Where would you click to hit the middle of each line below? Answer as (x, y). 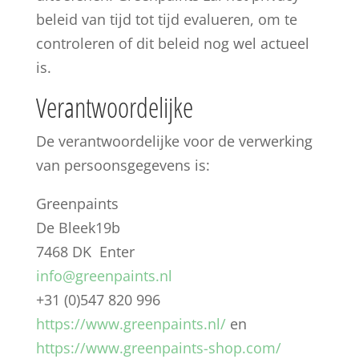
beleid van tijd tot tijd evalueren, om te (166, 19)
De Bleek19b (78, 228)
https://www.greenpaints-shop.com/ (158, 348)
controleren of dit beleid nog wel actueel (172, 43)
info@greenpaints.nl (104, 276)
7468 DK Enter (85, 252)
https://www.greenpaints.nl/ (131, 324)
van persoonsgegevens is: (123, 165)
